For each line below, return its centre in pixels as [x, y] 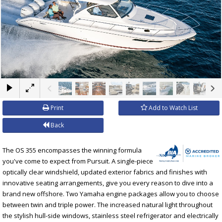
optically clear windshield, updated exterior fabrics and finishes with [105, 172]
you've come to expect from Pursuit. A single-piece [78, 161]
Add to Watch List [172, 108]
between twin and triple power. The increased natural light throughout [108, 204]
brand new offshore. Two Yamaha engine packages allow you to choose [111, 194]
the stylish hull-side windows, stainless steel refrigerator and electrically [111, 215]
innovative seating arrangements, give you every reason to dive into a [108, 183]
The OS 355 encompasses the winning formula [72, 150]
